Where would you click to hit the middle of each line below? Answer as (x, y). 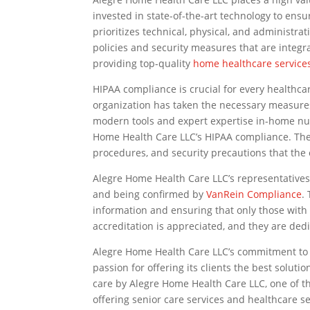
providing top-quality (143, 64)
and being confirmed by (150, 194)
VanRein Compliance (254, 194)
